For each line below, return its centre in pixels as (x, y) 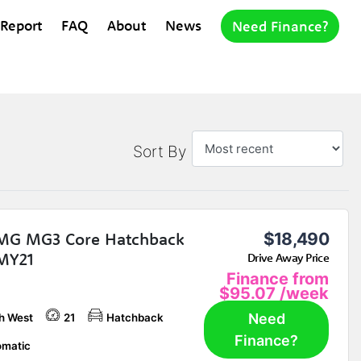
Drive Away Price (288, 258)
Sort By (159, 152)
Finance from (277, 278)
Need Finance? (280, 26)
